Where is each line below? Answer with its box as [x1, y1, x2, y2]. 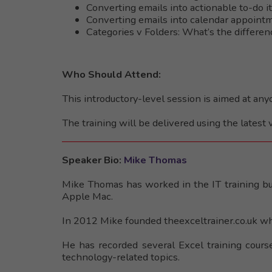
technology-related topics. [62, 250, 180, 264]
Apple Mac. [62, 189, 113, 203]
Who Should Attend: [62, 67, 161, 81]
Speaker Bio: [62, 152, 124, 167]
